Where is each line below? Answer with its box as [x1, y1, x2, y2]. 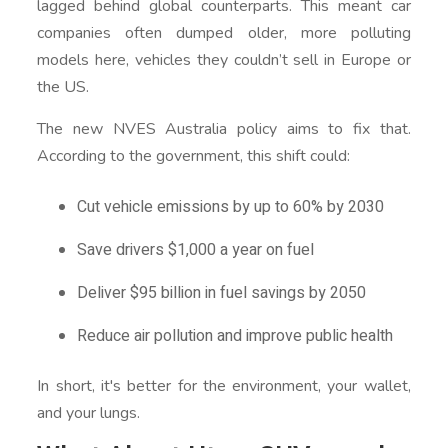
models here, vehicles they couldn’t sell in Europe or [37, 48, 411, 71]
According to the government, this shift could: [37, 144, 351, 167]
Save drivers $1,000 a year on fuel [77, 237, 315, 262]
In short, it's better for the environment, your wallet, [37, 374, 411, 397]
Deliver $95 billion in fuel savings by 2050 [77, 280, 367, 305]
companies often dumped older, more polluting [37, 21, 411, 44]
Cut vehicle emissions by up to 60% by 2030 [77, 194, 385, 219]
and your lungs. [37, 401, 141, 424]
